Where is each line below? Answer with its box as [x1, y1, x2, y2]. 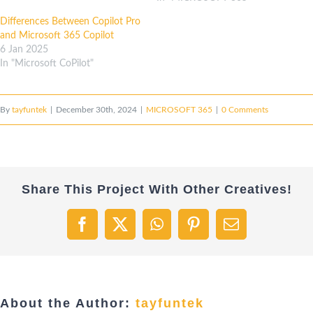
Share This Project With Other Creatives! [21, 182, 292, 196]
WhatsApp [155, 223, 222, 239]
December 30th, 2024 [56, 105, 137, 114]
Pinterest [192, 223, 246, 239]
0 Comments [221, 105, 268, 114]
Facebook [81, 223, 141, 239]
